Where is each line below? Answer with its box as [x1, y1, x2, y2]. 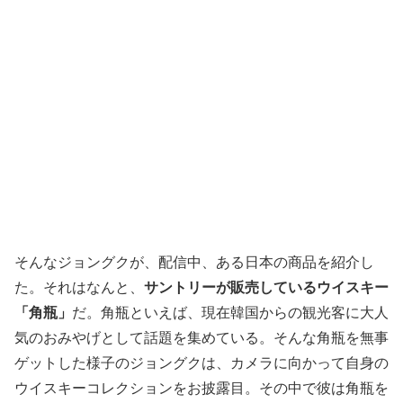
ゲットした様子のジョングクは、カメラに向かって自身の [14, 354, 389, 371]
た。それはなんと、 [14, 279, 144, 295]
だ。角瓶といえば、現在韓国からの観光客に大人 [72, 304, 389, 320]
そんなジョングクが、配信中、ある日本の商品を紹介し [14, 254, 374, 270]
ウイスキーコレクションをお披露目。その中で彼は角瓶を [14, 380, 389, 396]
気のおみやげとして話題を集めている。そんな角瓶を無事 [14, 329, 389, 345]
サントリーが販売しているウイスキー [144, 279, 389, 295]
